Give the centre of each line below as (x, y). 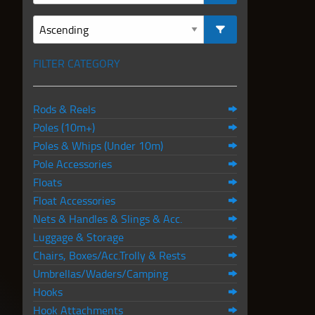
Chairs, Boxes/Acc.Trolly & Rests (109, 255)
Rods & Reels (64, 109)
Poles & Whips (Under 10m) (98, 146)
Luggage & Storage (78, 237)
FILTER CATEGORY (77, 63)
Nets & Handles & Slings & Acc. (108, 219)
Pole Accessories (72, 164)
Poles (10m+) (64, 127)
